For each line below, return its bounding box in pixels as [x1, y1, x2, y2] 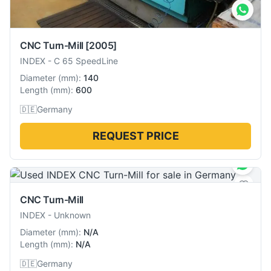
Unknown [54, 209, 91, 220]
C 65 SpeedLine [54, 55, 118, 66]
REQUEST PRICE [92, 129, 179, 142]
